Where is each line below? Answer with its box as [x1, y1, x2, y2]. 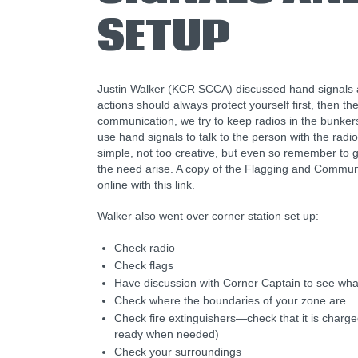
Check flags [113, 259, 177, 272]
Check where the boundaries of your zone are [113, 294, 349, 307]
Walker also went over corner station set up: [97, 209, 322, 223]
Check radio [113, 241, 178, 254]
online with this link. [97, 177, 198, 191]
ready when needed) [113, 328, 222, 340]
